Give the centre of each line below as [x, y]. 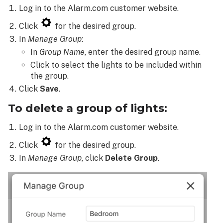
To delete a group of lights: [88, 108]
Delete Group [132, 158]
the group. [49, 76]
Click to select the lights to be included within [116, 65]
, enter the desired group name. [142, 52]
